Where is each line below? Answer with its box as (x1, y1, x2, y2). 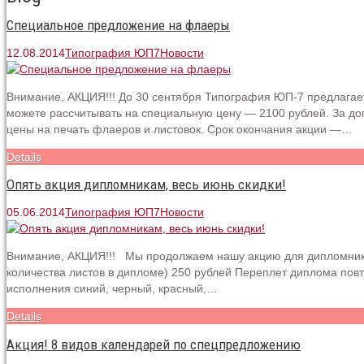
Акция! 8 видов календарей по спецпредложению (6, 336, 301, 353)
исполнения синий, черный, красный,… (6, 282, 218, 296)
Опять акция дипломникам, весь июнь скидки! (6, 176, 286, 193)
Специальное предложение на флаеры (6, 17, 230, 34)
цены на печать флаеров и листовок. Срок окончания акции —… (6, 123, 353, 136)
